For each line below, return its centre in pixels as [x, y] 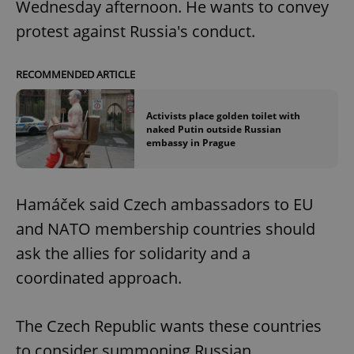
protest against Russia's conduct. [136, 32]
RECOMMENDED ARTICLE [75, 75]
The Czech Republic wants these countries [169, 326]
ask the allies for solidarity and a [133, 254]
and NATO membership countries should [166, 229]
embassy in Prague [191, 142]
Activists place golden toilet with [223, 115]
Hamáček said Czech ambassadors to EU [165, 205]
